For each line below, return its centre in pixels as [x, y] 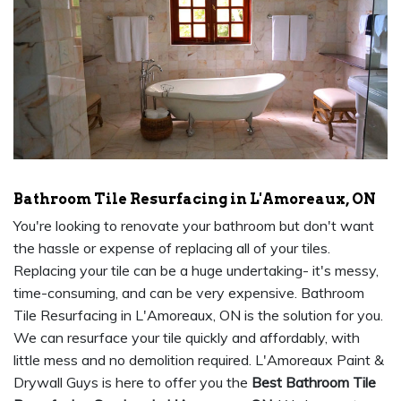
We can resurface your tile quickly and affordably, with [187, 338]
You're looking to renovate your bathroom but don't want [194, 226]
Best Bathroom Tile [314, 383]
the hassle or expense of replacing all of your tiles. [172, 248]
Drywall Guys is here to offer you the [132, 383]
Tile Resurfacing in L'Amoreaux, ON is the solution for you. [198, 316]
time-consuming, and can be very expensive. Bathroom [189, 293]
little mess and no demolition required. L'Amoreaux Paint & [199, 360]
